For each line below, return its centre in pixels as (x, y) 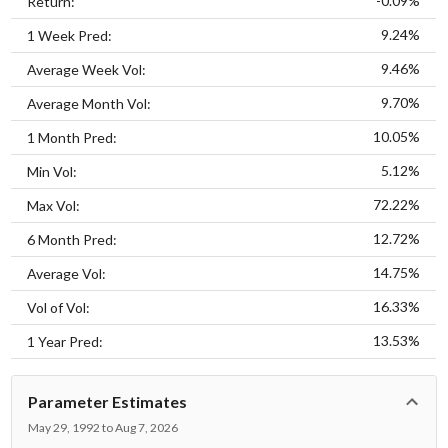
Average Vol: (67, 273)
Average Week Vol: (87, 69)
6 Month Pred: (72, 239)
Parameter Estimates (108, 401)
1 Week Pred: (70, 35)
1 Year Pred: (65, 341)
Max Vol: (54, 205)
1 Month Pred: (72, 137)
